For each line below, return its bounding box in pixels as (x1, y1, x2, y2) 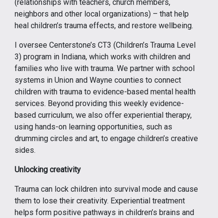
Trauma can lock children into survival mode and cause (15, 184, 198, 194)
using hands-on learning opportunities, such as (15, 122, 172, 131)
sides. (15, 145, 36, 155)
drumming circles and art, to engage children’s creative (15, 134, 198, 143)
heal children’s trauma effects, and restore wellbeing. (15, 21, 193, 30)
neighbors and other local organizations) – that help (15, 9, 189, 18)
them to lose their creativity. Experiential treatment (15, 196, 185, 205)
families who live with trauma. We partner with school (15, 64, 195, 73)
